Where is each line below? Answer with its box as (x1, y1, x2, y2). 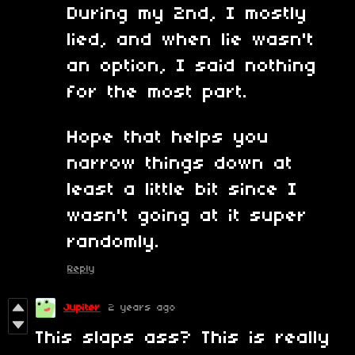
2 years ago (109, 302, 176, 313)
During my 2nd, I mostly (67, 4, 307, 24)
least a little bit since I (67, 180, 298, 200)
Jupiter (63, 302, 101, 313)
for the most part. (67, 82, 248, 102)
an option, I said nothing (67, 56, 317, 76)
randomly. (67, 232, 160, 252)
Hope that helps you (67, 128, 269, 147)
